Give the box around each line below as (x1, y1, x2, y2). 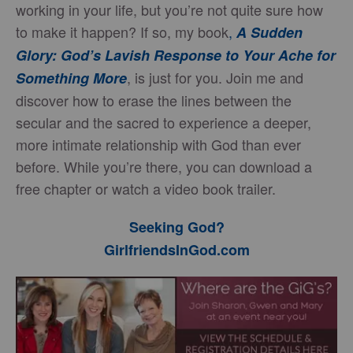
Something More (16, 68, 127, 88)
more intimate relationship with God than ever (16, 134, 301, 154)
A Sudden (236, 22, 303, 43)
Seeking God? (128, 217, 225, 237)
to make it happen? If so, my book (16, 21, 229, 42)
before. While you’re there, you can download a (16, 156, 312, 176)
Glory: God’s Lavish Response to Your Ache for (16, 45, 336, 65)
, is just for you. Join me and (127, 67, 303, 87)
